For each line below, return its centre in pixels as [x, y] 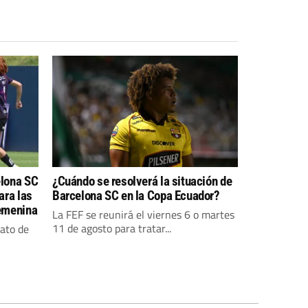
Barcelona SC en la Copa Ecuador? [136, 196]
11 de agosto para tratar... [112, 228]
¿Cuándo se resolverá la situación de [142, 181]
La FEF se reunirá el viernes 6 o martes [143, 214]
